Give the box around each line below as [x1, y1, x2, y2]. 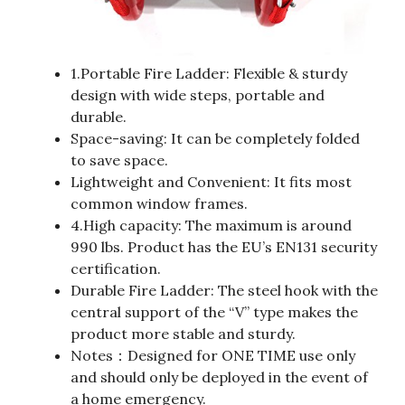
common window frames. [71, 194, 248, 213]
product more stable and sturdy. [71, 325, 296, 344]
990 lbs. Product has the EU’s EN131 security [71, 238, 377, 257]
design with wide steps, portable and [71, 86, 325, 105]
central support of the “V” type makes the [71, 303, 358, 322]
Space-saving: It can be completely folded [71, 129, 360, 148]
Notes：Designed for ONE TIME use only [71, 346, 355, 365]
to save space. [71, 151, 168, 170]
